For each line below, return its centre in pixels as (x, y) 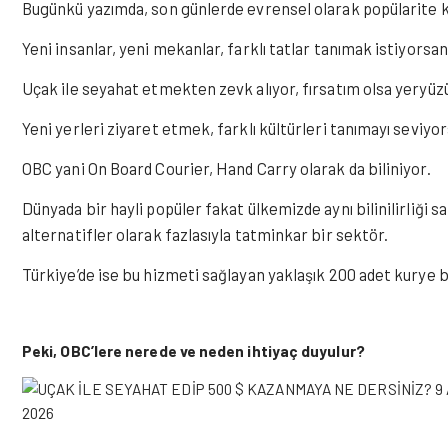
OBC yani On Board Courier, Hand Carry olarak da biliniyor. (226, 168)
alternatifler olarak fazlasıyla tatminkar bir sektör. (205, 234)
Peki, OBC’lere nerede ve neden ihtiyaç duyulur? (193, 350)
